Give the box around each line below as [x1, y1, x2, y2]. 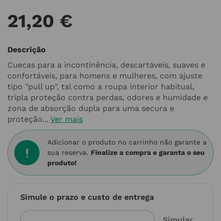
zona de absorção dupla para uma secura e [7, 104, 174, 113]
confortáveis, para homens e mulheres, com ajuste [7, 71, 202, 80]
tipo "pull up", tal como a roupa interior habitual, [7, 82, 194, 91]
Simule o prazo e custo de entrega [20, 192, 154, 202]
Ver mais [50, 114, 83, 124]
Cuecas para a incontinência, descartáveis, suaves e [7, 60, 205, 70]
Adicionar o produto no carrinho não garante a [47, 138, 207, 146]
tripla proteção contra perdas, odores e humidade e [7, 93, 208, 102]
